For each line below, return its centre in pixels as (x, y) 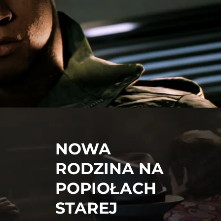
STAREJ (86, 208)
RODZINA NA (110, 169)
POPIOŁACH (106, 188)
